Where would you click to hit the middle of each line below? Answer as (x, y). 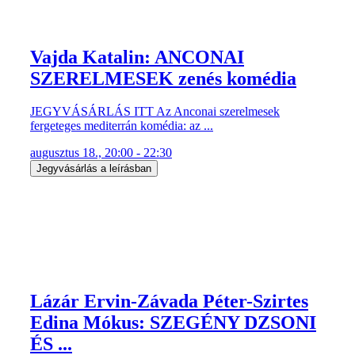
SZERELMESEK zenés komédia (163, 78)
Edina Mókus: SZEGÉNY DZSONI (173, 323)
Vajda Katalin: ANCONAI (137, 57)
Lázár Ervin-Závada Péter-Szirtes (169, 302)
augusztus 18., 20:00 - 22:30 (101, 153)
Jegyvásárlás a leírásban (94, 169)
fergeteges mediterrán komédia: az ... (122, 126)
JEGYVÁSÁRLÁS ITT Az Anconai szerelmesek (155, 112)
